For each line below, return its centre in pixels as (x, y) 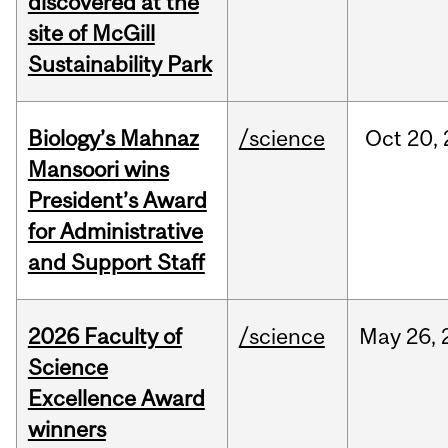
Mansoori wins (98, 169)
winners (66, 429)
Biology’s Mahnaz (113, 138)
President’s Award (117, 200)
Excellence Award (116, 398)
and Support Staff (116, 262)
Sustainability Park (119, 64)
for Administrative (115, 231)
